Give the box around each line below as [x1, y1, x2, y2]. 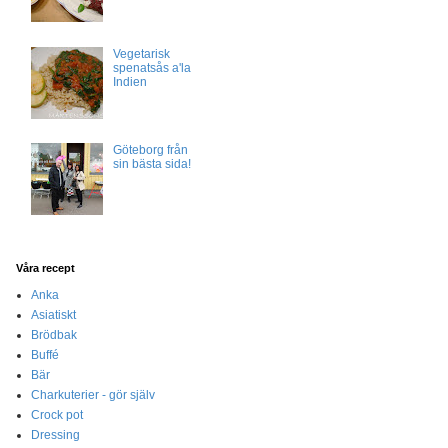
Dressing [31, 427, 80, 442]
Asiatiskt [31, 307, 76, 322]
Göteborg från [112, 143, 188, 158]
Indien [112, 74, 147, 89]
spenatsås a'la [112, 60, 191, 75]
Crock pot [31, 407, 83, 422]
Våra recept [16, 261, 75, 274]
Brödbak [31, 327, 77, 342]
